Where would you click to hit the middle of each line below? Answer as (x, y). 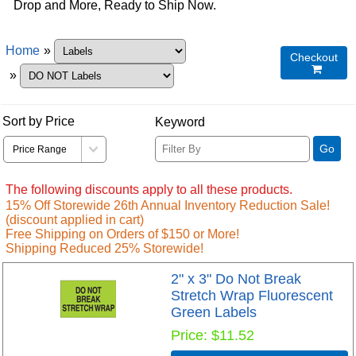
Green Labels (214, 313)
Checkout (313, 57)
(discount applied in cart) (75, 219)
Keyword (180, 122)
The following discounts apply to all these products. (149, 189)
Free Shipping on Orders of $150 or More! (122, 234)
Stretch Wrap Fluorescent (252, 296)
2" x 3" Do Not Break (236, 279)
